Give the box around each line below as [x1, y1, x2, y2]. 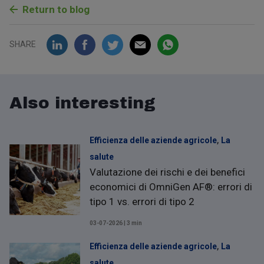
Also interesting [9, 93, 156, 112]
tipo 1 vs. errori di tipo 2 [90, 195, 194, 207]
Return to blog [22, 3, 90, 15]
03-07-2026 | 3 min [90, 219, 142, 226]
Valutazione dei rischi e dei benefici [90, 166, 245, 178]
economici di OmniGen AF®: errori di [90, 180, 252, 193]
